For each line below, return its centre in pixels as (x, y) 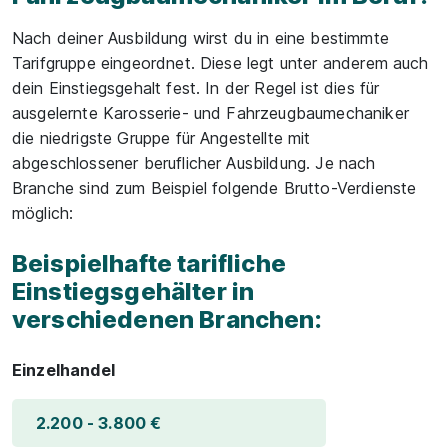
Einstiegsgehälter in (133, 291)
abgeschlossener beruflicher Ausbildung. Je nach (194, 163)
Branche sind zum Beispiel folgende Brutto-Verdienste (214, 188)
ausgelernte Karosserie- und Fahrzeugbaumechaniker (210, 113)
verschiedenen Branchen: (167, 319)
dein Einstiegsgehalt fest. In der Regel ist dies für (196, 88)
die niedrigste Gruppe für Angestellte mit (161, 138)
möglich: (43, 213)
